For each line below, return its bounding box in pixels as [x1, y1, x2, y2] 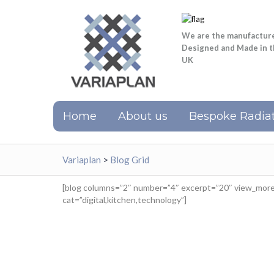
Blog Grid [110, 154, 149, 165]
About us [118, 109, 168, 123]
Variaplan [62, 154, 101, 165]
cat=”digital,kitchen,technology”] [62, 194, 187, 205]
